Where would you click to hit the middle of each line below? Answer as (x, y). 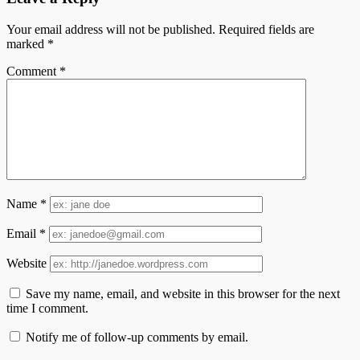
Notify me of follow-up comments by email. (137, 337)
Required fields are (266, 30)
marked (27, 44)
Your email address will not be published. (111, 30)
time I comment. (47, 309)
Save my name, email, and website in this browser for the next (183, 294)
